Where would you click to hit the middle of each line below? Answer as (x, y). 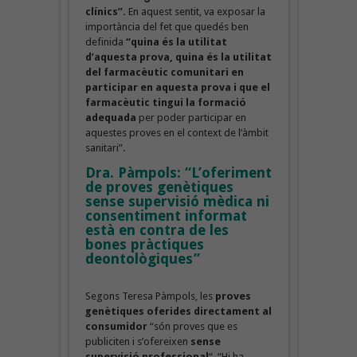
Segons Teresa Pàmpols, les (150, 296)
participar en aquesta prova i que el (177, 87)
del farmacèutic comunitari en (164, 72)
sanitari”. (105, 147)
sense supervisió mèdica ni (177, 201)
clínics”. (106, 11)
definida (104, 41)
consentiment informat (166, 215)
